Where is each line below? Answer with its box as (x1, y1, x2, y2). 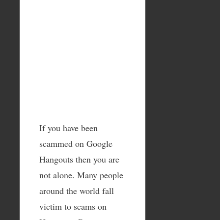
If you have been (39, 121, 98, 134)
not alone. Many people (39, 168, 123, 181)
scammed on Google (39, 137, 112, 149)
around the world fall (39, 184, 114, 196)
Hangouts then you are (39, 153, 119, 165)
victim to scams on (39, 200, 107, 212)
